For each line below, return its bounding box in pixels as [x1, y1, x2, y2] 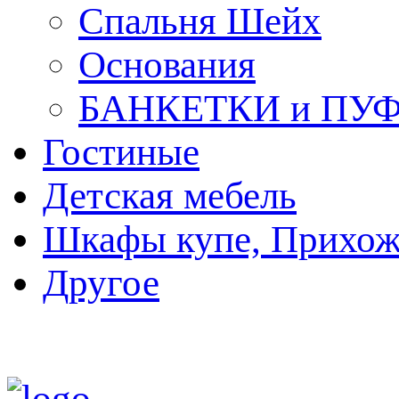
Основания [78, 43, 256, 85]
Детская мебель [43, 174, 297, 216]
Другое [43, 261, 159, 304]
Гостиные [43, 130, 199, 173]
